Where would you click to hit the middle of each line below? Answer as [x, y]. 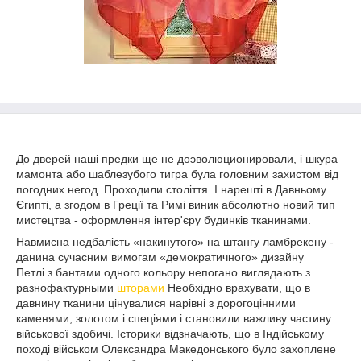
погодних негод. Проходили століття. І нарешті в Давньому [171, 189]
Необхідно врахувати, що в [239, 288]
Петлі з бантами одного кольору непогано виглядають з [163, 272]
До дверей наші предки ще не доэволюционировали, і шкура [177, 159]
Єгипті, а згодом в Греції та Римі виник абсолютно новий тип [176, 205]
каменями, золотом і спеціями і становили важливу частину [174, 318]
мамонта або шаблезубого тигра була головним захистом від [177, 174]
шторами [142, 288]
